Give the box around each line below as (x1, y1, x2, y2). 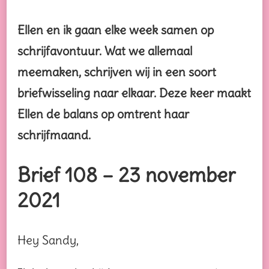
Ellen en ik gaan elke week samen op (17, 22, 214, 38)
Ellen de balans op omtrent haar (17, 106, 189, 122)
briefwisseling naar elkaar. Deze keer (17, 85, 217, 101)
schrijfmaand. (17, 127, 91, 143)
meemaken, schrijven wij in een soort (17, 64, 216, 80)
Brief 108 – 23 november (17, 162, 235, 188)
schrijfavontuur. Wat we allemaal (17, 43, 192, 59)
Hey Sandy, (17, 232, 79, 247)
